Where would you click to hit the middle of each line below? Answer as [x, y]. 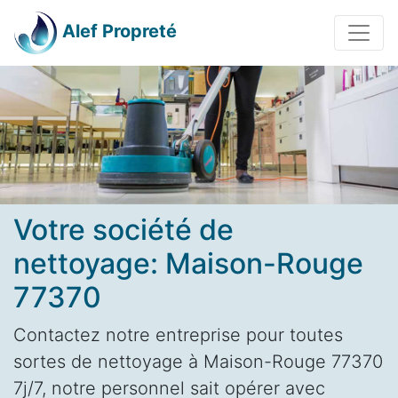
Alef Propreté [119, 32]
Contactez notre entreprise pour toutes [178, 334]
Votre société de [123, 229]
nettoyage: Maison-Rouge [188, 263]
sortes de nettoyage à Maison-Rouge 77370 [198, 361]
